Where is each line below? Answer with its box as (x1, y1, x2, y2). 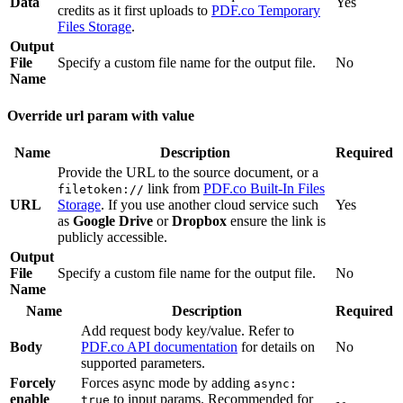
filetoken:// (58, 182, 144, 196)
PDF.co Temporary (211, 2, 320, 18)
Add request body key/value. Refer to (81, 322, 294, 338)
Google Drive (73, 212, 153, 228)
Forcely (10, 374, 56, 390)
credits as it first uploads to (58, 2, 211, 18)
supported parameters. (81, 354, 205, 371)
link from (144, 180, 203, 196)
